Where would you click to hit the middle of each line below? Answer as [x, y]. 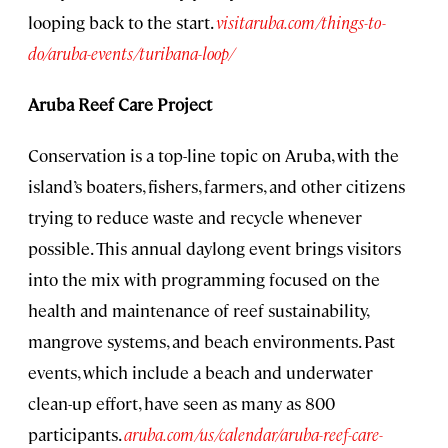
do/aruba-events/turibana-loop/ [131, 52]
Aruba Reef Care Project [120, 103]
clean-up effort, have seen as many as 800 [181, 402]
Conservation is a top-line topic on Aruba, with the [213, 154]
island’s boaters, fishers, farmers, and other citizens [216, 185]
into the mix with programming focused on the [204, 278]
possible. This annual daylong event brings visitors [214, 247]
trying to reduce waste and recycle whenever [195, 216]
